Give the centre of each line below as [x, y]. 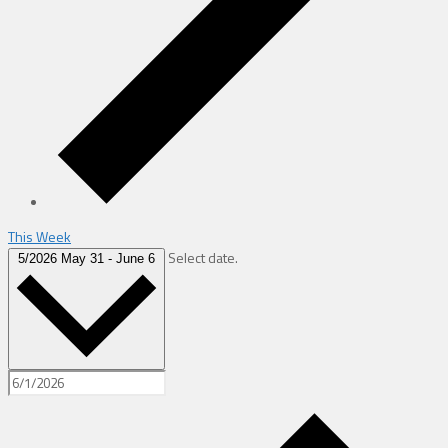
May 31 [84, 258]
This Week [39, 236]
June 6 [135, 258]
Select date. [203, 257]
